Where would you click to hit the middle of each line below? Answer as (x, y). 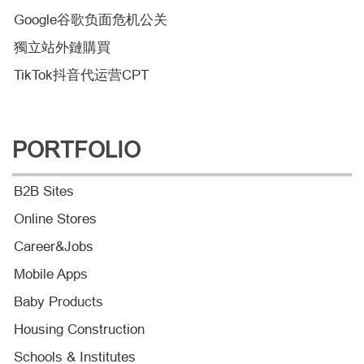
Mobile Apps (51, 274)
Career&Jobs (54, 246)
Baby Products (58, 301)
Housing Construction (79, 329)
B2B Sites (44, 191)
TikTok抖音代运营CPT (81, 75)
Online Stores (55, 219)
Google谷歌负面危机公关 (91, 19)
